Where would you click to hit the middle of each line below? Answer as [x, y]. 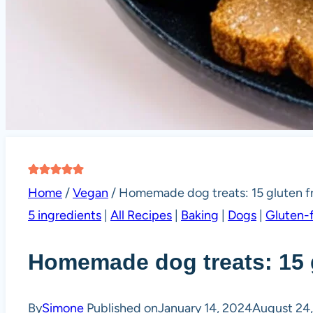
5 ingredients [65, 216]
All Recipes [141, 216]
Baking [200, 216]
